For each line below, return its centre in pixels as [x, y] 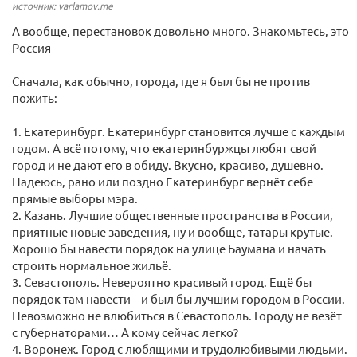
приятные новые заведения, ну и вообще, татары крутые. [173, 232]
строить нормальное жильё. [92, 265]
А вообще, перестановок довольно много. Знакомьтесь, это [180, 31]
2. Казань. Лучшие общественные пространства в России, [173, 215]
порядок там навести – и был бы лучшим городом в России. [178, 299]
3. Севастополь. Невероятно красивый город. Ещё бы [162, 282]
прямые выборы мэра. [75, 198]
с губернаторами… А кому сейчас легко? [125, 332]
